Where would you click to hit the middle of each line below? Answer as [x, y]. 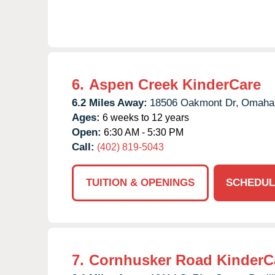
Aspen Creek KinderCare [175, 84]
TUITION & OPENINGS [140, 182]
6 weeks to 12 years [145, 117]
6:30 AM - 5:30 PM [142, 132]
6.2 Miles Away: [110, 103]
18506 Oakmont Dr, [194, 103]
